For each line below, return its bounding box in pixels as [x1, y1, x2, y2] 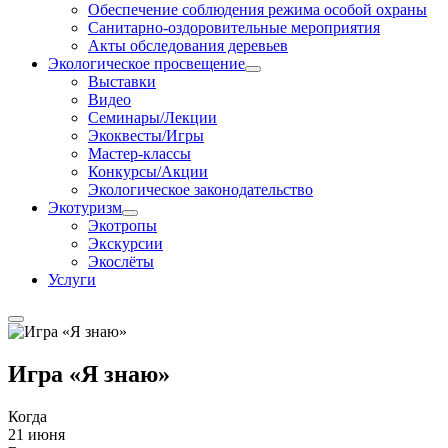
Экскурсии [88, 235, 163, 252]
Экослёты [88, 253, 154, 270]
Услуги [48, 271, 96, 288]
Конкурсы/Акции [88, 163, 208, 180]
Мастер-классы [88, 145, 191, 162]
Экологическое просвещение [48, 55, 245, 72]
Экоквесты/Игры [88, 127, 204, 144]
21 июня [8, 425, 65, 443]
